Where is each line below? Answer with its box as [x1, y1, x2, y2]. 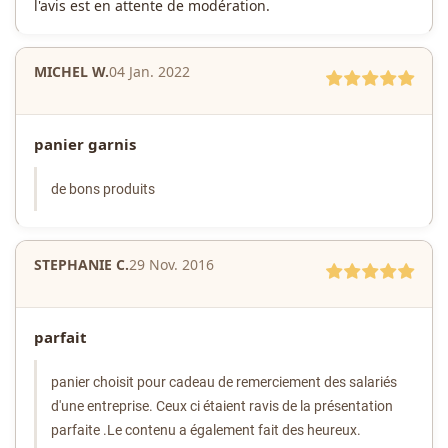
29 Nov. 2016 [129, 255, 214, 275]
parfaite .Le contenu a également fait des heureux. [51, 422, 361, 439]
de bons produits [51, 181, 155, 198]
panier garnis [34, 134, 136, 155]
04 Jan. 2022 [109, 62, 190, 82]
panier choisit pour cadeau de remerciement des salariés [51, 374, 397, 391]
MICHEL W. [34, 62, 109, 82]
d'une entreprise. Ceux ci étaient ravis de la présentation [51, 398, 393, 415]
